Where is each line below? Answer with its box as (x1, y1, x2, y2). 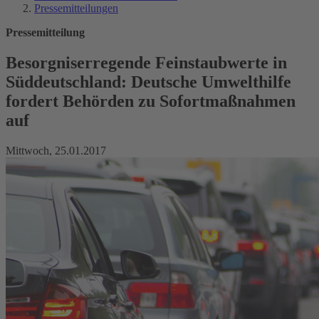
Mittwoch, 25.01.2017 (6, 144, 106, 157)
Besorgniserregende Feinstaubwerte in (6, 53, 287, 72)
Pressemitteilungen (34, 2, 118, 14)
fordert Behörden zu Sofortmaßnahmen (6, 91, 296, 110)
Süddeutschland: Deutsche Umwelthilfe (6, 72, 291, 91)
